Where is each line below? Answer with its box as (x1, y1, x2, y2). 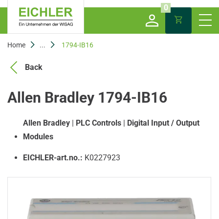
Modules (23, 132, 53, 141)
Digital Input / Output (127, 118, 199, 128)
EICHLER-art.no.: (23, 153, 83, 162)
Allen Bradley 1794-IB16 (7, 89, 167, 106)
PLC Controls (76, 118, 121, 128)
